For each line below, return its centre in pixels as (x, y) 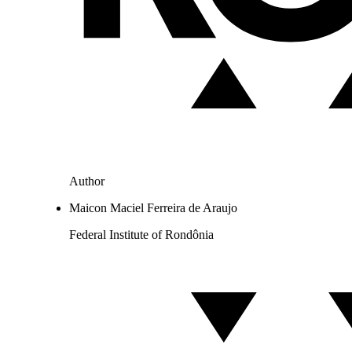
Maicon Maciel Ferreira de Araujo (153, 208)
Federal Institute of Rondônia (141, 235)
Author (87, 181)
